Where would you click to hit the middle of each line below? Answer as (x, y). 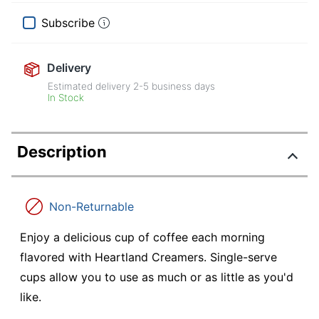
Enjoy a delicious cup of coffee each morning (142, 237)
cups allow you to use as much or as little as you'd (157, 277)
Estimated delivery (91, 87)
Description (62, 152)
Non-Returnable (91, 207)
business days (182, 87)
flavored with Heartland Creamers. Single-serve (148, 257)
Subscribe (68, 23)
